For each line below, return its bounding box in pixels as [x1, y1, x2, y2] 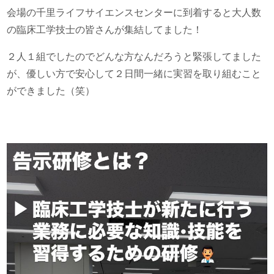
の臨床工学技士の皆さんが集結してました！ [7, 24, 203, 35]
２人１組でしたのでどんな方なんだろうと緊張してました [7, 51, 262, 62]
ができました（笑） [7, 85, 95, 96]
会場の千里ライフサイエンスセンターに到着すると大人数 [7, 7, 262, 18]
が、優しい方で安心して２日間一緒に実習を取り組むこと [7, 68, 262, 79]
